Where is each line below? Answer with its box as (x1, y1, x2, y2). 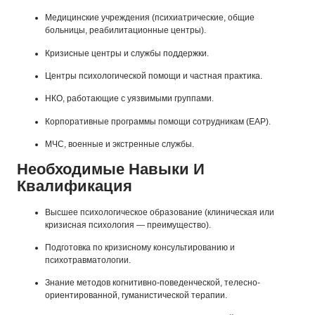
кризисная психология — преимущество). (45, 219, 211, 230)
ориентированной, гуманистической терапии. (45, 290, 227, 301)
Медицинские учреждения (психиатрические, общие (45, 13, 255, 23)
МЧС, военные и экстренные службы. (45, 139, 194, 150)
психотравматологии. (45, 255, 131, 265)
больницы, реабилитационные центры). (45, 25, 206, 36)
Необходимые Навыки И (17, 160, 205, 178)
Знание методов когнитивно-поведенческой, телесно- (45, 278, 260, 288)
